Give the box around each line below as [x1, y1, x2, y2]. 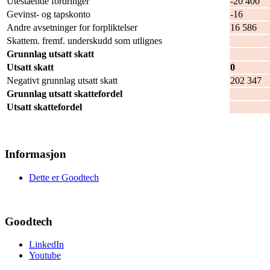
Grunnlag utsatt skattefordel [7, 89, 122, 99]
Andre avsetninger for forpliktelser [7, 22, 137, 33]
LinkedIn [29, 239, 64, 250]
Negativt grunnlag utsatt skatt [7, 75, 118, 86]
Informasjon [5, 148, 66, 161]
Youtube [29, 250, 61, 261]
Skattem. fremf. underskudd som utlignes [7, 36, 162, 46]
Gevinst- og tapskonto [7, 9, 90, 20]
